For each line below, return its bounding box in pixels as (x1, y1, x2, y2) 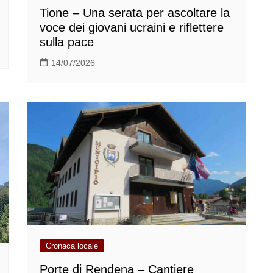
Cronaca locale (46, 241, 98, 251)
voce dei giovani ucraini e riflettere (40, 20, 224, 34)
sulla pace (40, 35, 94, 49)
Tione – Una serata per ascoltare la (40, 5, 230, 19)
